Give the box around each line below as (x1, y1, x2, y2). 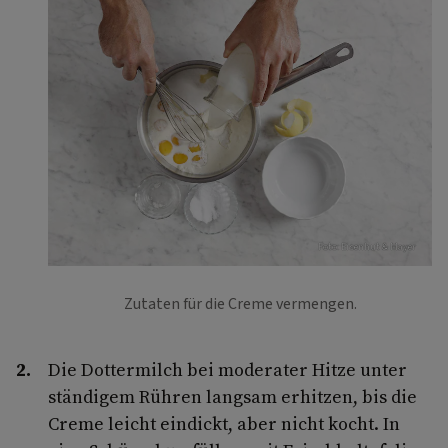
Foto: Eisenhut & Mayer (318, 240, 416, 255)
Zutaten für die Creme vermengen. (123, 293, 357, 316)
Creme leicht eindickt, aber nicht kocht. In (48, 411, 400, 437)
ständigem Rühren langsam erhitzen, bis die (48, 384, 417, 410)
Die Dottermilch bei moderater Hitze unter (48, 357, 407, 383)
